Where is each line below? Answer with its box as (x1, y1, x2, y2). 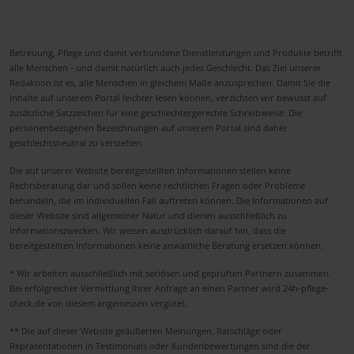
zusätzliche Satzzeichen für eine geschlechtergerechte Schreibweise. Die (9, 106, 302, 119)
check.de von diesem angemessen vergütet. (9, 296, 187, 309)
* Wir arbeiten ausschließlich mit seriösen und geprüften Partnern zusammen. (9, 266, 331, 279)
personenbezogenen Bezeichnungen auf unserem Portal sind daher (9, 121, 288, 134)
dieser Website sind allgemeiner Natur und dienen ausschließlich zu (9, 209, 287, 221)
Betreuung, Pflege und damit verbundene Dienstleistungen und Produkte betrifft (9, 46, 342, 58)
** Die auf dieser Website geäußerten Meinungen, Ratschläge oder (9, 324, 282, 337)
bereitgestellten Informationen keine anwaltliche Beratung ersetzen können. (9, 239, 323, 251)
